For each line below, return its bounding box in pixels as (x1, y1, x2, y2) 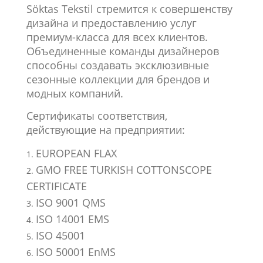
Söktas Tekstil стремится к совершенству (26, 2, 232, 16)
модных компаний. (26, 86, 123, 100)
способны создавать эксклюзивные (26, 58, 209, 72)
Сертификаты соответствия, (26, 109, 167, 123)
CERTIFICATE (26, 179, 87, 193)
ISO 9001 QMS (35, 195, 106, 210)
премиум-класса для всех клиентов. (26, 30, 208, 44)
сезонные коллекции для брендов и (26, 72, 210, 86)
